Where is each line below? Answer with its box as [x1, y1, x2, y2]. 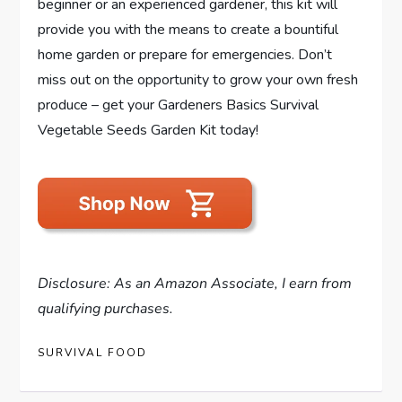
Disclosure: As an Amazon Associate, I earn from [38, 273, 353, 293]
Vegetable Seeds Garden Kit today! [38, 119, 259, 140]
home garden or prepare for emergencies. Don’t [38, 44, 333, 65]
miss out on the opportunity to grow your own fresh [38, 69, 359, 90]
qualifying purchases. [38, 298, 174, 319]
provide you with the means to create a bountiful [38, 19, 339, 39]
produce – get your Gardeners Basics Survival [38, 94, 319, 115]
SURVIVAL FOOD [38, 345, 148, 360]
